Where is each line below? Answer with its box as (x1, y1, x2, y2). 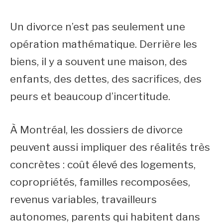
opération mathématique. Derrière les (10, 38, 197, 50)
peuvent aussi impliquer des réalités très (10, 140, 210, 153)
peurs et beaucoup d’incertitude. (10, 90, 170, 103)
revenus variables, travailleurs (10, 193, 157, 206)
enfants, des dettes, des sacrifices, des (10, 73, 202, 85)
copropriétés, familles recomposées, (10, 175, 190, 188)
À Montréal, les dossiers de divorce (10, 123, 183, 136)
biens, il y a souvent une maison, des (10, 55, 187, 68)
